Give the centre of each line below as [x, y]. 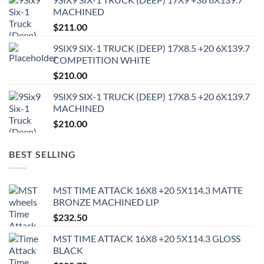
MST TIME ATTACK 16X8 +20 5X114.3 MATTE [148, 190]
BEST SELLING [42, 154]
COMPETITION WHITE [102, 60]
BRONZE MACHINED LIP [106, 202]
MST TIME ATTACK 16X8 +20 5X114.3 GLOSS [147, 239]
